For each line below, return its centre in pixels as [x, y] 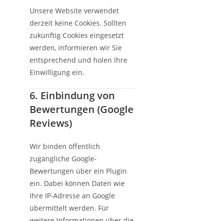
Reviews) [51, 123]
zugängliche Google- [63, 159]
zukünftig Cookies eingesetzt [77, 35]
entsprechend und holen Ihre [78, 60]
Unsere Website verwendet [74, 11]
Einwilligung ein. [57, 72]
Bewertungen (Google [82, 109]
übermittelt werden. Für [69, 208]
